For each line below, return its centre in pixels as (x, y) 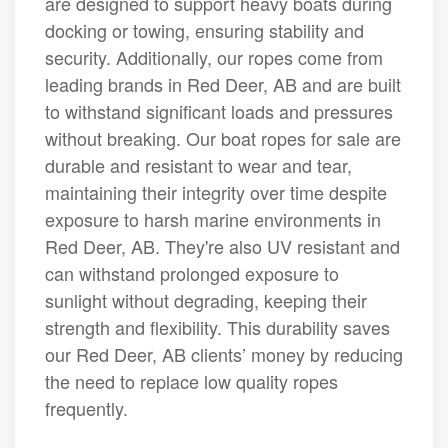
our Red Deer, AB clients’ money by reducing (224, 353)
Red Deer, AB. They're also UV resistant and (222, 245)
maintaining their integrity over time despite (216, 191)
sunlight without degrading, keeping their (206, 299)
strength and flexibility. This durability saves (217, 326)
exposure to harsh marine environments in (213, 218)
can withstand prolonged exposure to (192, 272)
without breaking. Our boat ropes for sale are (223, 137)
